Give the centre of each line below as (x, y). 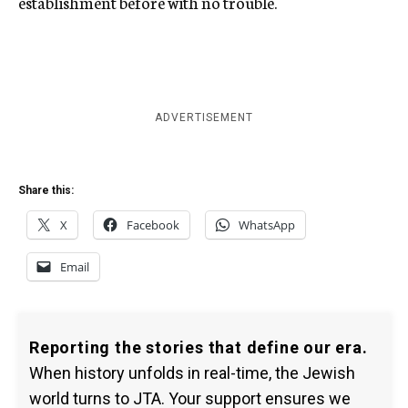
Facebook (153, 225)
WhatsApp (267, 225)
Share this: (46, 190)
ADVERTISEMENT (204, 117)
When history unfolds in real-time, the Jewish (192, 373)
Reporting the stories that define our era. (199, 347)
